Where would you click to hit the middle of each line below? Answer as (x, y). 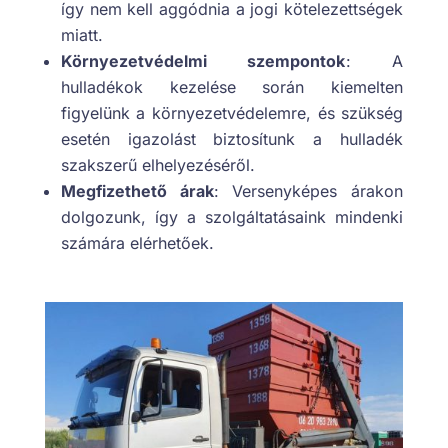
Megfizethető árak (137, 191)
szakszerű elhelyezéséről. (157, 165)
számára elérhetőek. (137, 243)
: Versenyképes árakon (308, 191)
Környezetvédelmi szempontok (203, 61)
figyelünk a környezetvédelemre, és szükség (232, 113)
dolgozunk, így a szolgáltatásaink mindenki (232, 217)
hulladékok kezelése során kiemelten (232, 87)
